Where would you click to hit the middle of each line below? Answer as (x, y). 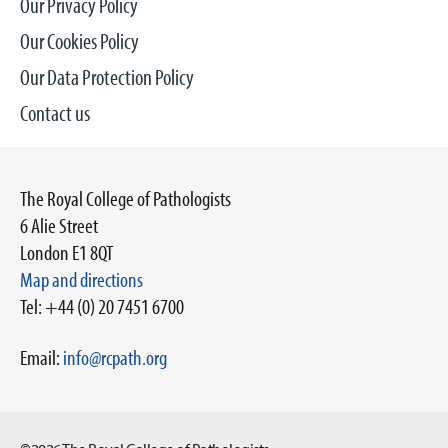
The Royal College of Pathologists (125, 198)
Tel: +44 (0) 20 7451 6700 (102, 306)
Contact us (55, 113)
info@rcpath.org (115, 357)
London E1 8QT (66, 252)
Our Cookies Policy (79, 41)
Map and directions (81, 279)
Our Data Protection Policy (107, 77)
